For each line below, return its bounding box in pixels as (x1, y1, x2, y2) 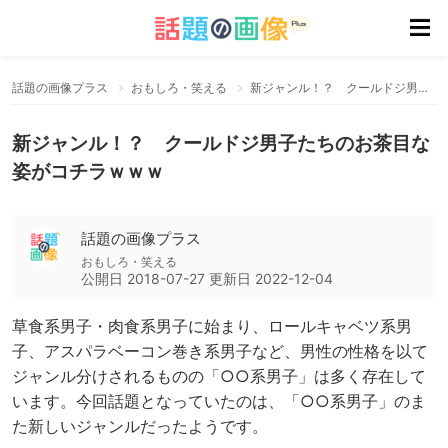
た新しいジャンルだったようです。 (12, 416, 268, 436)
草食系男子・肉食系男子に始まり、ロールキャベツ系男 (12, 316, 412, 336)
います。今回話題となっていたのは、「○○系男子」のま (12, 391, 426, 411)
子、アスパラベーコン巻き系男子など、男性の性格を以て (12, 341, 428, 361)
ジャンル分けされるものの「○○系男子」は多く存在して (12, 366, 426, 386)
